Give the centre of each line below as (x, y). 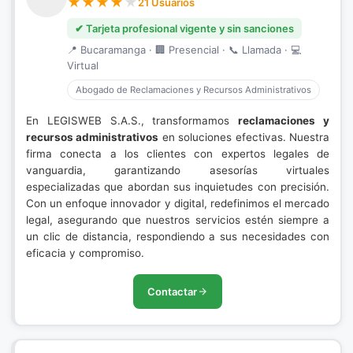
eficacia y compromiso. (85, 253)
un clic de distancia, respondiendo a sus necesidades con (178, 236)
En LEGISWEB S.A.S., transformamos (132, 121)
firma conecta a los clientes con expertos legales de (178, 154)
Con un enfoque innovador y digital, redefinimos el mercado (178, 203)
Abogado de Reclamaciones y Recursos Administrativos (193, 90)
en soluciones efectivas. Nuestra (244, 137)
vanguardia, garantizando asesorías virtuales (178, 170)
